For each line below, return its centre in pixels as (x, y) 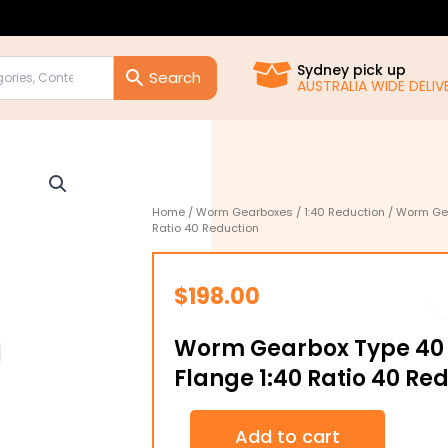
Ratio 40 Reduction (205, 228)
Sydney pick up (352, 70)
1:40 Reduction (344, 212)
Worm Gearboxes (244, 212)
